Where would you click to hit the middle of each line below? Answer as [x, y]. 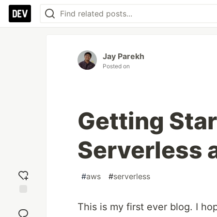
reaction [23, 210]
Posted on [116, 66]
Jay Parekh [124, 56]
